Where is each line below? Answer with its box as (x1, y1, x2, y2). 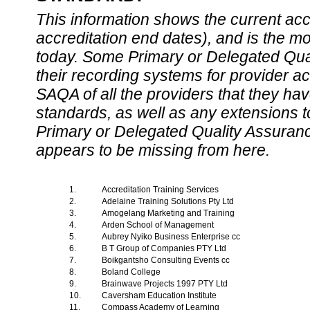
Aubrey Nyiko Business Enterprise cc (102, 232, 242, 241)
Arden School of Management (102, 220, 216, 230)
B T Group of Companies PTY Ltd (102, 244, 228, 253)
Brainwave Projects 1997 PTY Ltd (102, 279, 230, 289)
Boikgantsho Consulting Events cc (102, 255, 232, 265)
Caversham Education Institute (102, 291, 219, 300)
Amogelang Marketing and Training (102, 208, 237, 218)
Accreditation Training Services (102, 185, 221, 194)
